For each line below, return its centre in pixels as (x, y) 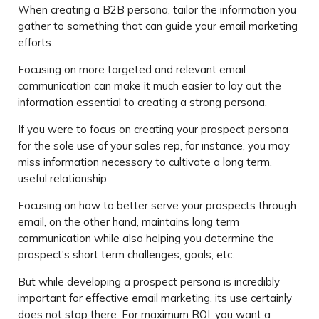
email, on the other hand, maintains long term (129, 222)
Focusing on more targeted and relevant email (132, 70)
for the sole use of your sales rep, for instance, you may (154, 146)
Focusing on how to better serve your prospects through (157, 206)
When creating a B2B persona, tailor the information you (157, 10)
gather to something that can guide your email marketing (158, 26)
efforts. (36, 43)
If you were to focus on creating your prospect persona (153, 130)
